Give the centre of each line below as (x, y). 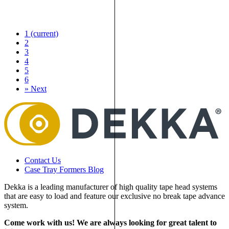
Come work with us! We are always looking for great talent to (110, 222)
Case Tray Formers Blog (64, 169)
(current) (44, 33)
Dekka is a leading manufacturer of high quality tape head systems (111, 187)
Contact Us (43, 160)
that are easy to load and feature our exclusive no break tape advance (114, 196)
